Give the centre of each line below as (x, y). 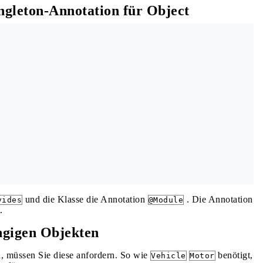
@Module (166, 200)
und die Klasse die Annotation (85, 199)
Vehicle (168, 256)
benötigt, (234, 255)
